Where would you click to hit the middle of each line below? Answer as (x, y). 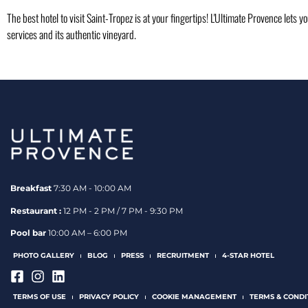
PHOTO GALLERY (44, 256)
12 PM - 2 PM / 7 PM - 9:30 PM (122, 210)
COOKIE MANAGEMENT (194, 297)
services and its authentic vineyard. (71, 34)
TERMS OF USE (40, 297)
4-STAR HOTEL (248, 256)
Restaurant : (36, 210)
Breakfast (31, 188)
